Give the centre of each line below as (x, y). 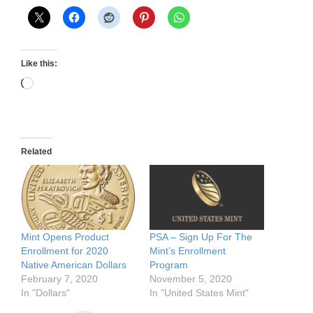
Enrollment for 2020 (65, 251)
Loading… (59, 84)
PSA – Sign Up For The (201, 237)
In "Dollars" (45, 293)
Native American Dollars (74, 265)
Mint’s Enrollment (188, 251)
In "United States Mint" (199, 293)
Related (36, 151)
